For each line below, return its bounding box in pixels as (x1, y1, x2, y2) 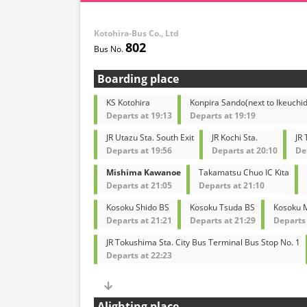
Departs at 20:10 (212, 145, 278, 157)
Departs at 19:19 (190, 110, 256, 122)
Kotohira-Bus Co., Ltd (94, 27, 179, 40)
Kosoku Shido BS (106, 201, 169, 214)
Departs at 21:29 (190, 214, 256, 227)
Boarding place (97, 71, 179, 87)
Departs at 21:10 (199, 180, 265, 192)
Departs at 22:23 (106, 249, 172, 262)
